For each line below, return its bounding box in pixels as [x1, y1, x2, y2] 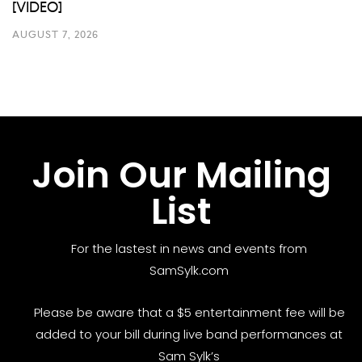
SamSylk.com [149, 261, 229, 279]
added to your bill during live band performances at [36, 325, 343, 343]
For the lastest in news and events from [71, 239, 307, 257]
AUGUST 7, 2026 [12, 27, 99, 41]
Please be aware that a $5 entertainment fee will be [33, 303, 345, 321]
